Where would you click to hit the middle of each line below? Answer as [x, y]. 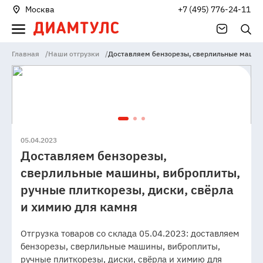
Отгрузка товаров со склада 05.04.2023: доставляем [130, 234]
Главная [26, 54]
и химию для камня [79, 207]
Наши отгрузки [74, 54]
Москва [40, 9]
